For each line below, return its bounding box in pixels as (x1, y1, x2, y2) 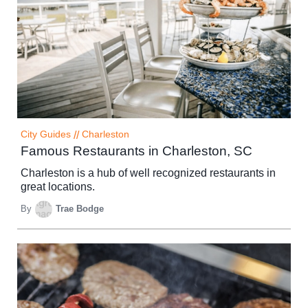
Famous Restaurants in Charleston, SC (21, 143, 252, 158)
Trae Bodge (56, 203, 104, 214)
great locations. (21, 180, 95, 192)
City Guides (21, 129, 71, 140)
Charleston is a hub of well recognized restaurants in (21, 166, 276, 179)
